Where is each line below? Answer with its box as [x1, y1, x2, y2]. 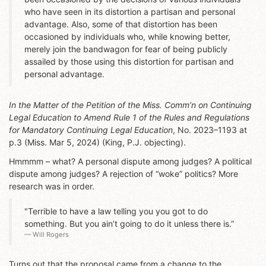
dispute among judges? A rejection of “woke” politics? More [9, 168, 238, 179]
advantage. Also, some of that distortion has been [24, 18, 217, 29]
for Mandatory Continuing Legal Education [9, 125, 173, 135]
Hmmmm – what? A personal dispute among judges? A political [9, 156, 252, 166]
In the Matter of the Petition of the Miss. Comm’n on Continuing [9, 100, 252, 110]
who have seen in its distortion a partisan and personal [24, 6, 235, 17]
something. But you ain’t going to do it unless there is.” [24, 218, 234, 229]
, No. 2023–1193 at [173, 125, 247, 135]
